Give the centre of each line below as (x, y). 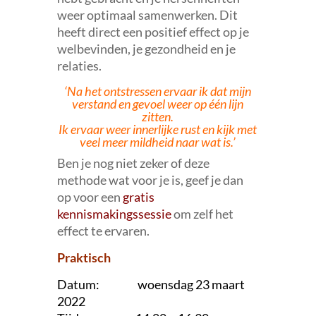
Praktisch (84, 257)
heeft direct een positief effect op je (153, 31)
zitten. (158, 116)
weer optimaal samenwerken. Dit (147, 14)
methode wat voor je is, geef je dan (150, 180)
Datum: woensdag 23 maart (151, 284)
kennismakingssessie (114, 213)
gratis (138, 196)
